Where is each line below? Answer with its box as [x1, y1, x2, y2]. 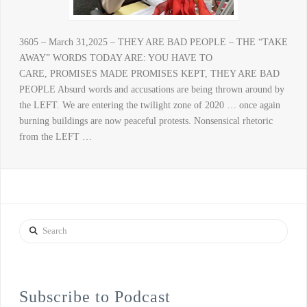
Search [18, 221, 45, 232]
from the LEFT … [19, 131, 92, 142]
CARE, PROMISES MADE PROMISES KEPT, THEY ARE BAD [19, 68, 280, 79]
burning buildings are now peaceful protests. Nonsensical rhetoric [19, 115, 273, 126]
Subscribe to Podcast [19, 287, 171, 306]
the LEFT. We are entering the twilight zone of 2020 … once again [19, 99, 280, 110]
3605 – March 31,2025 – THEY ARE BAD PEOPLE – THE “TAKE [19, 36, 288, 47]
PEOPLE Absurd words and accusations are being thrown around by [19, 84, 284, 95]
